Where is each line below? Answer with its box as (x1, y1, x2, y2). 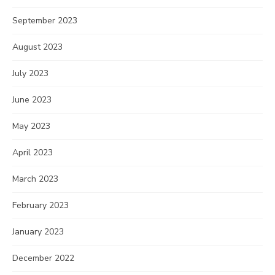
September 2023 (12, 15, 77, 26)
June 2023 (12, 94, 52, 106)
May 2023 (12, 120, 50, 132)
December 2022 (12, 252, 74, 264)
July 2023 (12, 68, 48, 79)
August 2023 (12, 41, 63, 53)
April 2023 (12, 147, 53, 158)
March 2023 (12, 173, 58, 185)
